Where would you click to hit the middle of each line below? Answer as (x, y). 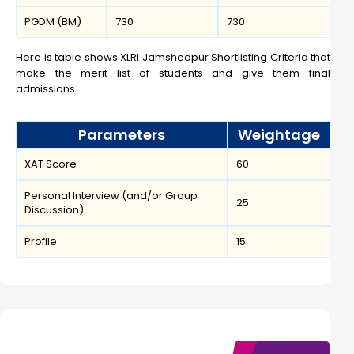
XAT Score (51, 164)
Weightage (279, 135)
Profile (41, 242)
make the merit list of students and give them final (173, 73)
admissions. (47, 89)
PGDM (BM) (53, 22)
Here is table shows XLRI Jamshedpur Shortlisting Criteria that (173, 58)
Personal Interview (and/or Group (111, 196)
